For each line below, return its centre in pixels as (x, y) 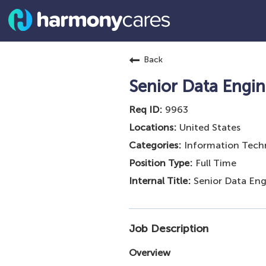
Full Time (216, 163)
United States (210, 127)
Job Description (169, 229)
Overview (150, 253)
